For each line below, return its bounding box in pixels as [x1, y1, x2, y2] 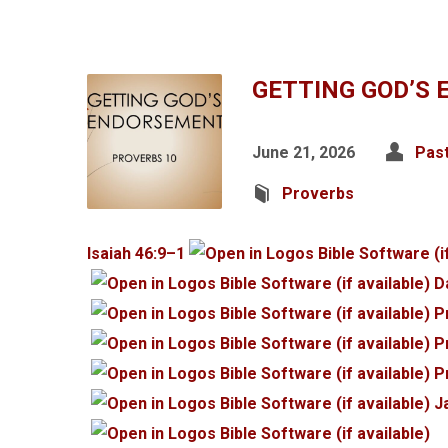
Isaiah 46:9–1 [87, 244, 185, 263]
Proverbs [282, 184, 354, 203]
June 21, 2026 [252, 143, 355, 162]
